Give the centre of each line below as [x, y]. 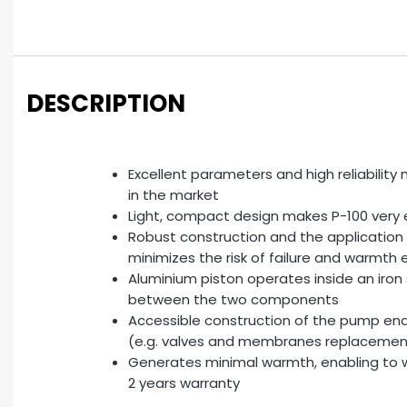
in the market [174, 195]
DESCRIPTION [106, 103]
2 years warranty [184, 383]
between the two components [233, 299]
